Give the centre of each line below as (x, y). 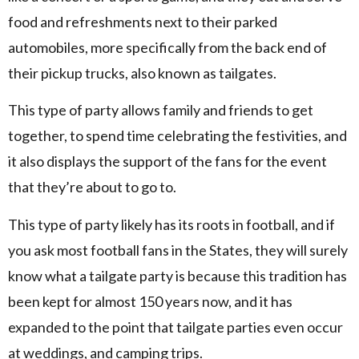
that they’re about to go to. (92, 187)
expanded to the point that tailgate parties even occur (175, 327)
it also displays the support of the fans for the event (167, 161)
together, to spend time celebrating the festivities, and (177, 136)
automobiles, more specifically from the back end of (167, 47)
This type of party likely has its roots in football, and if (171, 224)
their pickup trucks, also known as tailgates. (142, 73)
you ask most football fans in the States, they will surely (178, 250)
